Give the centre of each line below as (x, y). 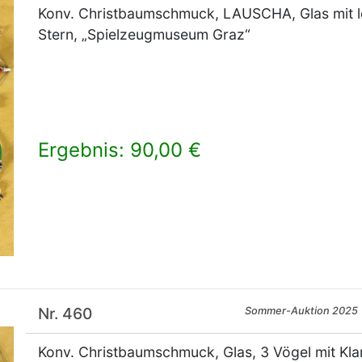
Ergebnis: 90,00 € (119, 150)
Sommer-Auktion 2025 (302, 311)
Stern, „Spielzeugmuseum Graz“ (144, 35)
